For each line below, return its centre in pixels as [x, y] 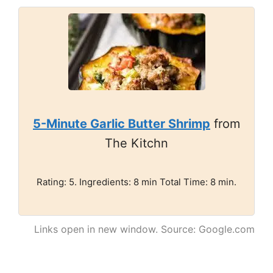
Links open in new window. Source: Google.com [144, 229]
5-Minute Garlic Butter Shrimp [122, 124]
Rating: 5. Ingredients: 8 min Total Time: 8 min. [136, 182]
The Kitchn [136, 143]
